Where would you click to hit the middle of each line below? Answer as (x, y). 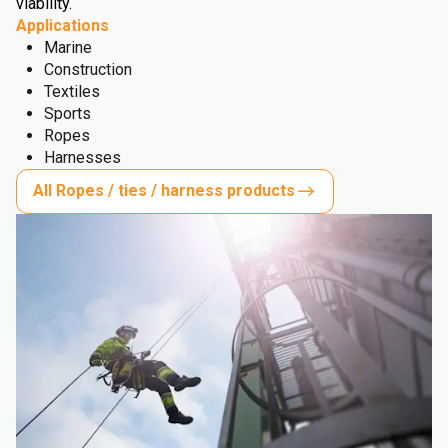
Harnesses (82, 157)
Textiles (72, 91)
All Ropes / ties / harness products (164, 191)
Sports (67, 113)
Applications (62, 25)
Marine (68, 47)
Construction (88, 69)
